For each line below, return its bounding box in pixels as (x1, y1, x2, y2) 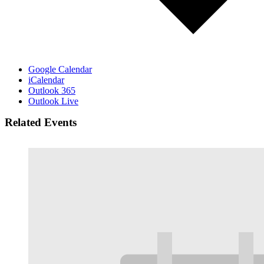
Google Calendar (28, 64, 92, 74)
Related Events (5, 115, 77, 128)
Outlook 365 (28, 85, 75, 95)
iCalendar (28, 74, 64, 85)
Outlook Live (28, 95, 78, 106)
